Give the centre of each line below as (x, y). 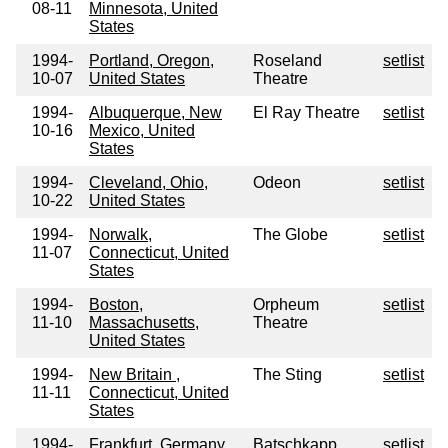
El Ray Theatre (306, 113)
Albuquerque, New (155, 113)
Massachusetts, (144, 323)
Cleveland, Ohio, (148, 183)
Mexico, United (142, 131)
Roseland (287, 61)
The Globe (290, 235)
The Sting (287, 375)
